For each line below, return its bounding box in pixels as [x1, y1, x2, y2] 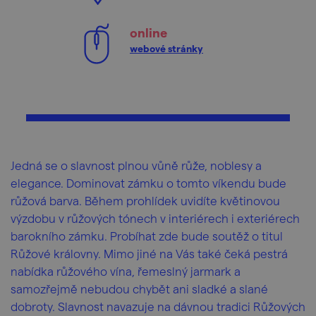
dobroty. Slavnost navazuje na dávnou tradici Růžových [11, 299, 305, 313]
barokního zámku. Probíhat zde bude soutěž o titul [11, 229, 283, 243]
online [130, 25, 167, 39]
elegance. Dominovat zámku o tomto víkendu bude [11, 176, 286, 190]
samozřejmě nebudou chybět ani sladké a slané [11, 281, 268, 296]
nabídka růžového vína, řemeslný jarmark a [11, 264, 241, 278]
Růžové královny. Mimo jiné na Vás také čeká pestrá [11, 246, 288, 260]
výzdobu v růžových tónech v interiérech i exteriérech [11, 211, 300, 225]
